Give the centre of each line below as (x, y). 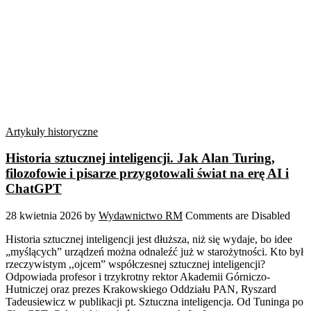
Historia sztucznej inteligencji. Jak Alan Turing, (140, 158)
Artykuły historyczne (52, 131)
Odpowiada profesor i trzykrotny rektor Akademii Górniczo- (138, 277)
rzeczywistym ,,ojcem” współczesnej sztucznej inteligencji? (135, 264)
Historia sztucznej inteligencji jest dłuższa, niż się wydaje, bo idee (149, 239)
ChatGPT (34, 189)
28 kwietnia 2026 (44, 216)
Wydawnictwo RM (141, 216)
